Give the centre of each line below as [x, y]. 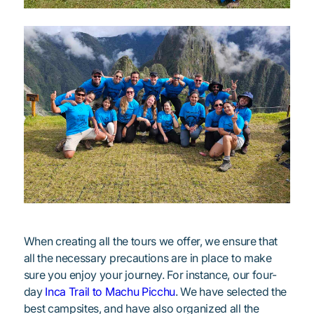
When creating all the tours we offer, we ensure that [150, 241]
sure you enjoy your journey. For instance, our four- [150, 274]
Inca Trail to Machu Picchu [110, 291]
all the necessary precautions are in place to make [148, 258]
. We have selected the [231, 291]
